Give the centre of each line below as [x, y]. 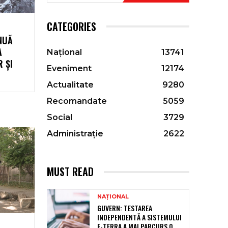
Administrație [75, 134]
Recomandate [77, 101]
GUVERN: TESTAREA [125, 208]
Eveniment [69, 69]
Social [60, 118]
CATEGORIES [72, 27]
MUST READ [70, 172]
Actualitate [70, 85]
